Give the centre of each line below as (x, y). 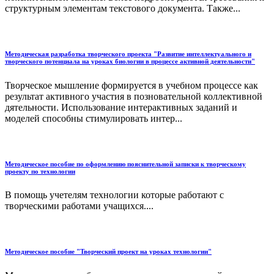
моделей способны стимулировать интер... (94, 118)
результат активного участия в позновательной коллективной (134, 96)
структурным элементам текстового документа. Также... (123, 8)
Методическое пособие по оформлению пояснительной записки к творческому (125, 164)
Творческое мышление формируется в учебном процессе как (131, 85)
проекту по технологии (40, 171)
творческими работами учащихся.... (79, 206)
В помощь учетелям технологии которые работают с (114, 195)
